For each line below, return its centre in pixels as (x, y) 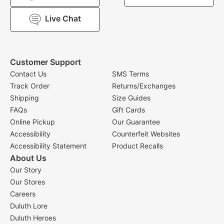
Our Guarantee (136, 122)
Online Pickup (32, 122)
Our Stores (27, 182)
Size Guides (131, 98)
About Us (28, 158)
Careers (23, 194)
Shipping (24, 98)
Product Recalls (137, 146)
